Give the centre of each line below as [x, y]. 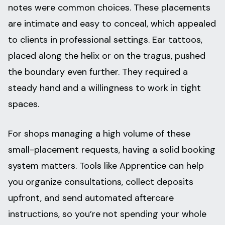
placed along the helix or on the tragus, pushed [107, 56]
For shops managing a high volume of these [99, 134]
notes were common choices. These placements [109, 8]
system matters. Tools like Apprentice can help [106, 166]
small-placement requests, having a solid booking [112, 150]
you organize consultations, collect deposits [101, 182]
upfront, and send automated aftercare [91, 198]
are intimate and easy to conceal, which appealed [112, 24]
